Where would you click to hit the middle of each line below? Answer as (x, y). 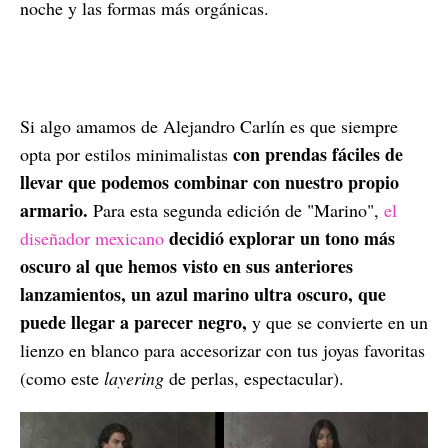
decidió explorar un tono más (282, 237)
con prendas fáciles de (315, 153)
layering (134, 377)
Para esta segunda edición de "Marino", (236, 209)
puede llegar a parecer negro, (133, 321)
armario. (54, 209)
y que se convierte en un (337, 321)
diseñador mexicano (92, 237)
